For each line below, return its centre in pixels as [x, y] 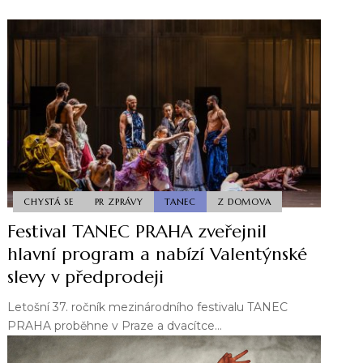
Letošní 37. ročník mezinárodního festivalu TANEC [148, 307]
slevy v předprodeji [86, 277]
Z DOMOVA [244, 201]
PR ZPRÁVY [119, 201]
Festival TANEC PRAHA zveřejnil [137, 232]
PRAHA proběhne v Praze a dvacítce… [115, 326]
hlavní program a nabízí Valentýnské [158, 254]
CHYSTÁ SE [49, 201]
